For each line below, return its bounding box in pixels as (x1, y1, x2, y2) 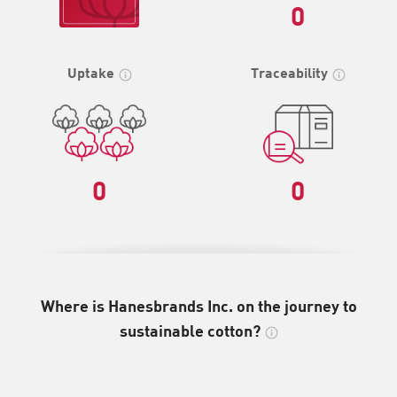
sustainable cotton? (119, 321, 261, 340)
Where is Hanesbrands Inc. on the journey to (40, 296, 357, 315)
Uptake (66, 64, 114, 81)
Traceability (250, 64, 328, 81)
